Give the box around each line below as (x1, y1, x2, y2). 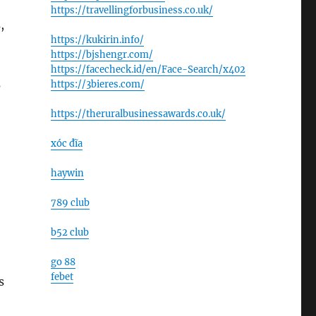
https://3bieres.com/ (50, 78, 145, 90)
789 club (50, 197, 90, 209)
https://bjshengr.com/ (50, 49, 153, 61)
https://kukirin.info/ (50, 34, 144, 46)
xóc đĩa (50, 138, 83, 150)
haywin (50, 167, 84, 179)
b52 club (50, 226, 89, 238)
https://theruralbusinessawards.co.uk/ (50, 108, 226, 120)
